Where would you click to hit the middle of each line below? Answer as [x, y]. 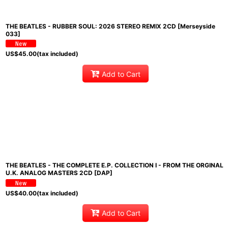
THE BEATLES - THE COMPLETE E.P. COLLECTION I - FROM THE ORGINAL [115, 165]
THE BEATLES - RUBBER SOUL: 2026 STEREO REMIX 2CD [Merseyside [110, 26]
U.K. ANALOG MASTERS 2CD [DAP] [59, 173]
